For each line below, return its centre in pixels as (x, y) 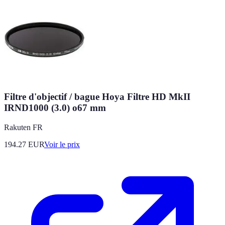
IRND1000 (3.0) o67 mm (55, 107)
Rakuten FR (23, 127)
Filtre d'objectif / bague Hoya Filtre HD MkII (97, 96)
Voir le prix (62, 144)
